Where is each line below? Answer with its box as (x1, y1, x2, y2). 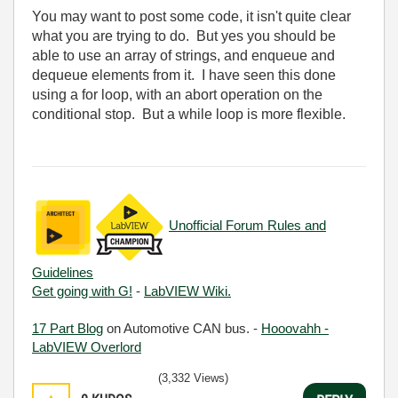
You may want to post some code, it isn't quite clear (32, 9, 351, 24)
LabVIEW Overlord (32, 339, 141, 354)
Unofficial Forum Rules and (169, 218, 326, 234)
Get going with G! (32, 283, 132, 298)
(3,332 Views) (158, 371, 228, 385)
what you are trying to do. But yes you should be (32, 28, 336, 44)
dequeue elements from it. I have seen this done (32, 68, 336, 83)
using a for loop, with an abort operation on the (32, 87, 322, 102)
